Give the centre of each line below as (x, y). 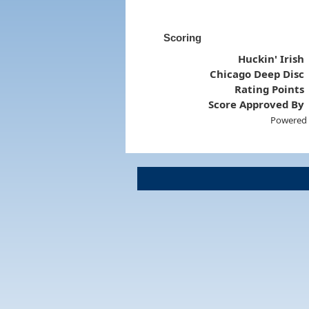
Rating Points (270, 89)
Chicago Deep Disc (257, 73)
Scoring (182, 37)
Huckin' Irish (271, 58)
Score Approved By (257, 104)
